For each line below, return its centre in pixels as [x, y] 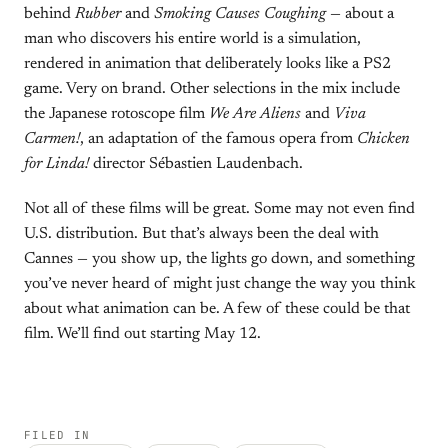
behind [49, 14]
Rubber [98, 14]
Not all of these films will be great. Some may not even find [219, 209]
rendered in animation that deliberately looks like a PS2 [207, 64]
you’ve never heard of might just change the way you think [220, 284]
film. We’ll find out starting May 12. [142, 334]
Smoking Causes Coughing [240, 14]
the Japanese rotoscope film [116, 114]
